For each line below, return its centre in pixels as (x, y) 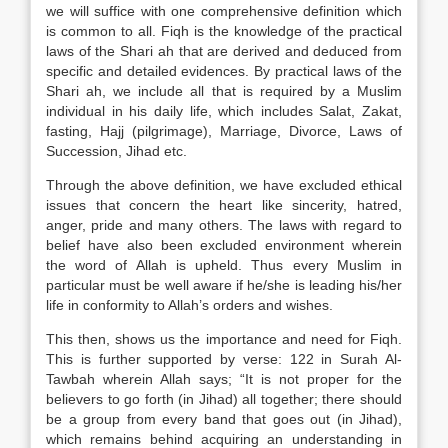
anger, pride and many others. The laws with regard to (224, 225)
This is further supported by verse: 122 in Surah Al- (224, 359)
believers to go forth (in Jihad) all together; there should (224, 399)
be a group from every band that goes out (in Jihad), (224, 419)
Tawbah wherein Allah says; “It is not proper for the (224, 379)
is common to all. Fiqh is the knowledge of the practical (224, 31)
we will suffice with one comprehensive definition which (224, 11)
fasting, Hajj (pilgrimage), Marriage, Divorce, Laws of (224, 131)
